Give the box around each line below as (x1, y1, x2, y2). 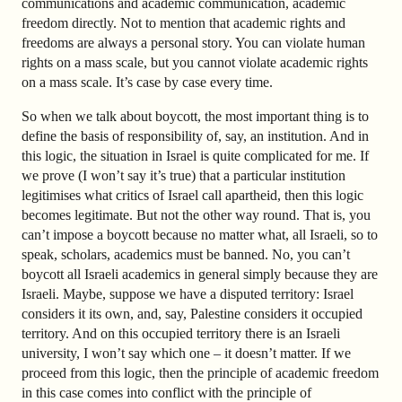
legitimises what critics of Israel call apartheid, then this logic (22, 188, 363, 204)
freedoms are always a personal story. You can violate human (22, 35, 365, 51)
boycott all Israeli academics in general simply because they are (22, 267, 378, 283)
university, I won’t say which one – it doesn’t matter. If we (22, 345, 351, 362)
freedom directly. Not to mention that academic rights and (22, 15, 345, 31)
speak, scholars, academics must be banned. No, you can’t (22, 247, 350, 263)
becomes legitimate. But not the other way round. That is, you (22, 207, 371, 223)
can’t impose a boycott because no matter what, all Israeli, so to (22, 227, 378, 243)
